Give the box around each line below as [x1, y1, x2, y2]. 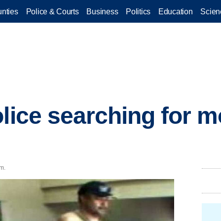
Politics [126, 7, 150, 16]
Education [158, 7, 193, 16]
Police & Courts [26, 7, 79, 16]
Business [86, 7, 118, 16]
